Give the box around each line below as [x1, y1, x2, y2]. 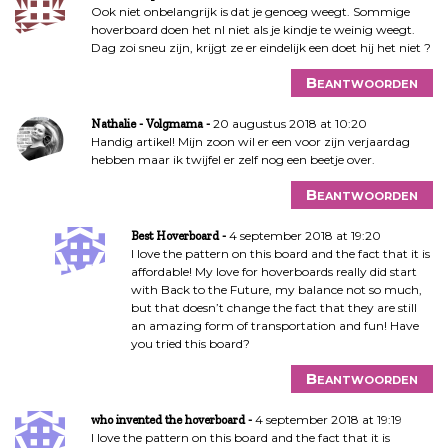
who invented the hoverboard [90, 413, 245, 427]
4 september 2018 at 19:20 [228, 228, 381, 243]
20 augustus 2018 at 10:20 [212, 116, 367, 131]
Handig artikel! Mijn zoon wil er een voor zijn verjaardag [90, 134, 410, 149]
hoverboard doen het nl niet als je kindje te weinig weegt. [90, 22, 415, 37]
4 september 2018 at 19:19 [254, 412, 402, 427]
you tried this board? [130, 336, 250, 351]
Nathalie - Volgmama [90, 117, 203, 131]
